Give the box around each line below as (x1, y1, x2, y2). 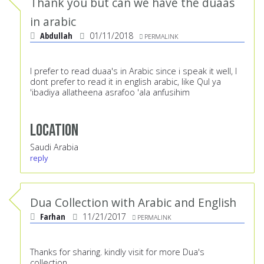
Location (30, 120, 78, 141)
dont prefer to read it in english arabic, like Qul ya (30, 76, 221, 88)
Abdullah (40, 30, 72, 42)
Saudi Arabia (30, 141, 78, 153)
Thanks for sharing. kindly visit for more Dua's (30, 246, 204, 258)
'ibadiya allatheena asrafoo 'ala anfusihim (30, 87, 190, 98)
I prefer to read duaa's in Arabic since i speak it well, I (30, 65, 237, 77)
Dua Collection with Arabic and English (30, 194, 236, 211)
